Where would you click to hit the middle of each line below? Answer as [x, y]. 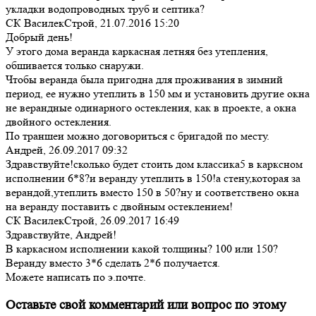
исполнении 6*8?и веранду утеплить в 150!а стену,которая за [153, 178]
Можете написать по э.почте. [76, 276]
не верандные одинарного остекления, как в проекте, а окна [151, 107]
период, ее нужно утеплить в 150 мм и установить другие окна [158, 93]
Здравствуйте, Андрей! [61, 234]
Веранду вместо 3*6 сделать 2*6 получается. [113, 262]
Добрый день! [39, 37]
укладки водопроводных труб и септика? [105, 8]
